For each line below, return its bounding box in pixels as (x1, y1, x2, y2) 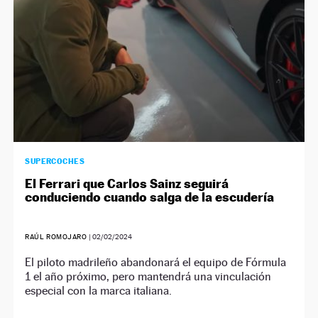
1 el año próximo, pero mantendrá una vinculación (25, 269, 272, 283)
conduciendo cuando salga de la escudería (25, 189, 275, 204)
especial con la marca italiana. (25, 283, 172, 297)
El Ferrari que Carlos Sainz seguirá (25, 175, 229, 191)
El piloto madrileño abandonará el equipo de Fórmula (25, 255, 287, 269)
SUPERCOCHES (25, 155, 85, 166)
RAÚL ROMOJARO (25, 232, 87, 241)
